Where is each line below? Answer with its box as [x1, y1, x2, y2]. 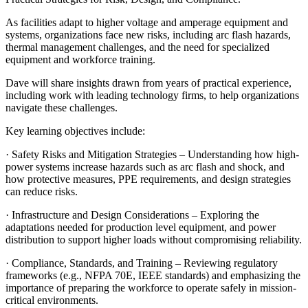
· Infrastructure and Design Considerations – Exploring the [5, 208, 259, 221]
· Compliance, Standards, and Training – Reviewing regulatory [5, 256, 278, 269]
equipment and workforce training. [5, 53, 155, 65]
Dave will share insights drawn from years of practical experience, [5, 76, 291, 89]
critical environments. [5, 294, 98, 306]
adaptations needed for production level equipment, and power [5, 221, 276, 233]
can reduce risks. [5, 185, 78, 197]
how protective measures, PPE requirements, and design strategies [5, 173, 291, 185]
